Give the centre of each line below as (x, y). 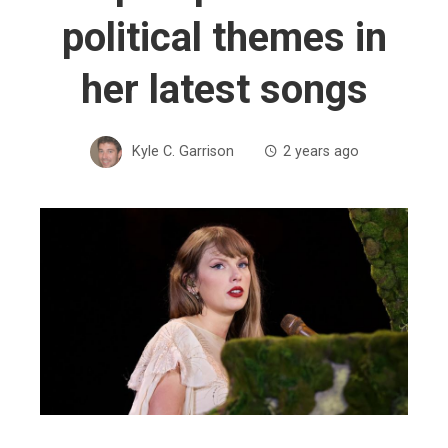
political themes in (224, 37)
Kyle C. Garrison (182, 151)
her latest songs (224, 89)
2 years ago (320, 151)
